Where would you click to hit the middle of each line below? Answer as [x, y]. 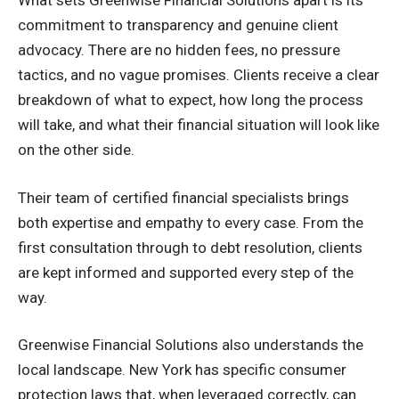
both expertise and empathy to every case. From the [191, 222]
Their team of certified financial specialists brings [183, 197]
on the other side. [76, 150]
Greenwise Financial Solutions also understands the [191, 345]
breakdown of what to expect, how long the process [191, 100]
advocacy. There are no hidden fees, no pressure [179, 50]
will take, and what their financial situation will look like [199, 125]
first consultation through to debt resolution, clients [190, 247]
